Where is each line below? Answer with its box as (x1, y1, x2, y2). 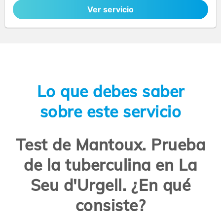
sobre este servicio (39, 101, 182, 121)
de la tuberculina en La (24, 155, 197, 175)
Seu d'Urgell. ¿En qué (30, 175, 191, 195)
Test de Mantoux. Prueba (15, 135, 206, 155)
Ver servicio (87, 4, 134, 15)
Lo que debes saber (37, 81, 184, 101)
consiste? (75, 195, 146, 216)
